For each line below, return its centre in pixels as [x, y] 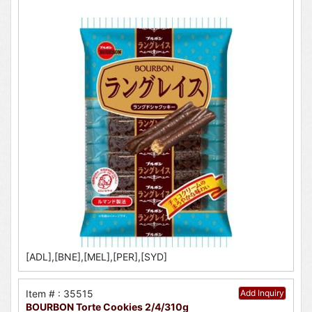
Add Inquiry [262, 293]
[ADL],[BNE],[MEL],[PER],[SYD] [96, 257]
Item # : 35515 [60, 294]
